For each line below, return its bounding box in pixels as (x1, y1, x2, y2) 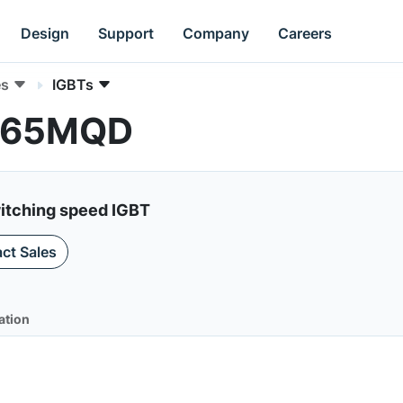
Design (21, 23, 70, 42)
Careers (278, 23, 333, 42)
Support (98, 23, 155, 42)
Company (183, 23, 250, 42)
